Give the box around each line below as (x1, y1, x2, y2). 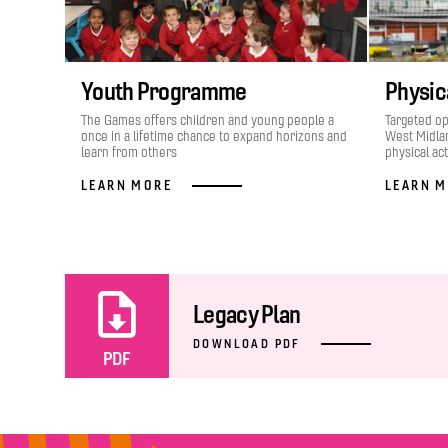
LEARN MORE (81, 177, 172, 193)
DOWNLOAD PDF (193, 335, 301, 351)
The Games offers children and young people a (81, 112, 334, 129)
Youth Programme (81, 76, 247, 106)
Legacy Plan (193, 298, 301, 329)
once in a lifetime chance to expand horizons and (81, 128, 347, 145)
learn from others (81, 144, 177, 161)
